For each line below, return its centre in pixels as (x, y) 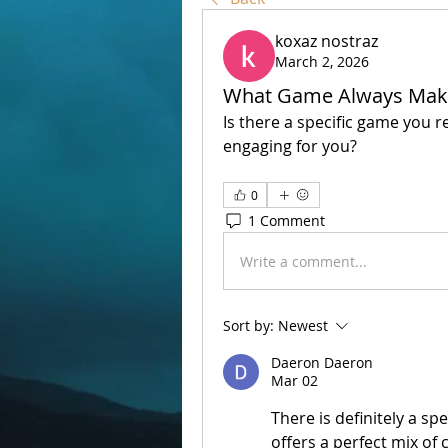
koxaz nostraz (326, 41)
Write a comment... (303, 261)
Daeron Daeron (322, 362)
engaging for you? (290, 146)
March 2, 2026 (322, 61)
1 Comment (286, 220)
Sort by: (248, 325)
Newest (303, 325)
